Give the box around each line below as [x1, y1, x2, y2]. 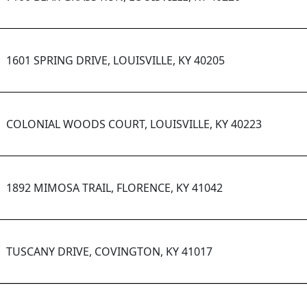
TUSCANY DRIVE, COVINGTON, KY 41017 [6, 244, 212, 260]
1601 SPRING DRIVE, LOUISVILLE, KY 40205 [6, 53, 225, 69]
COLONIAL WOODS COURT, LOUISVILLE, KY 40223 [6, 116, 262, 132]
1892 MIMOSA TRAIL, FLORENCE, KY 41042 [6, 180, 223, 196]
